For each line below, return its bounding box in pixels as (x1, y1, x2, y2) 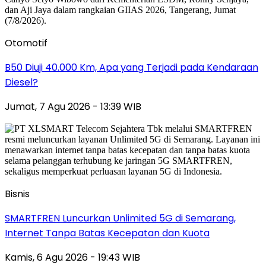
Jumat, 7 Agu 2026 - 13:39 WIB (5, 99, 141, 113)
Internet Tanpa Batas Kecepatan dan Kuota (5, 226, 210, 240)
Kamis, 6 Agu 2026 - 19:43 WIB (5, 250, 140, 264)
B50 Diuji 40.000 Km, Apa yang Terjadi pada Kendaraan (5, 60, 258, 74)
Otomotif (5, 36, 47, 50)
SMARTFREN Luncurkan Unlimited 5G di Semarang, (5, 211, 236, 225)
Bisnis (5, 186, 30, 201)
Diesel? (5, 75, 38, 89)
